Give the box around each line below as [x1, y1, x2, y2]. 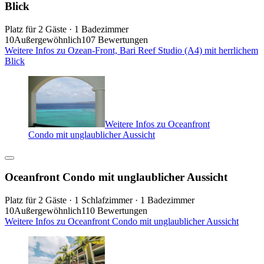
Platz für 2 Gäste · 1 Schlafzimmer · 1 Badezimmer [5, 195, 194, 206]
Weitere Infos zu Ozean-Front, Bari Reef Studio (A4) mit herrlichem [5, 45, 258, 55]
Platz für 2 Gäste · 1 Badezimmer [5, 24, 128, 34]
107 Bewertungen [81, 34, 148, 45]
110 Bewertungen [81, 206, 147, 216]
